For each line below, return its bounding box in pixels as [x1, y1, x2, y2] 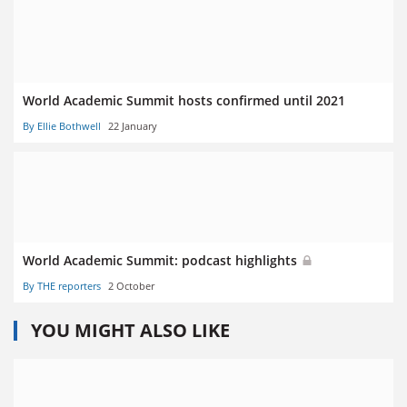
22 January [108, 118, 157, 133]
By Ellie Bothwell [23, 118, 101, 133]
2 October [108, 279, 154, 293]
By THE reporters [23, 279, 101, 293]
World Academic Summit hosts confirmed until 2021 [23, 91, 345, 109]
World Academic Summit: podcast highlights [23, 251, 301, 269]
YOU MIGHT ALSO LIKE [31, 318, 230, 343]
